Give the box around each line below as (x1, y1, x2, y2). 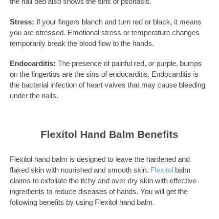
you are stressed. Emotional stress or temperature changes (10, 28, 199, 37)
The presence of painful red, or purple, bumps (56, 59, 202, 67)
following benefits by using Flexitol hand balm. (10, 197, 154, 206)
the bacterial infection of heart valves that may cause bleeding (10, 81, 205, 89)
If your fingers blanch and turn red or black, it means (34, 17, 201, 26)
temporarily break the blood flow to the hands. (10, 39, 154, 47)
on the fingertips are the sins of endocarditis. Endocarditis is (10, 70, 198, 78)
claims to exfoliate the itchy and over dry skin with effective (10, 176, 197, 185)
